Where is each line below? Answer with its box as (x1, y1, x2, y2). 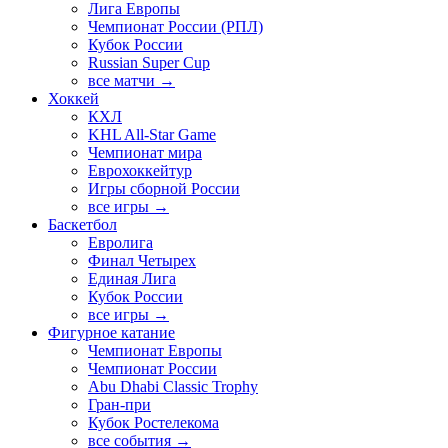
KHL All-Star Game (88, 126, 216, 144)
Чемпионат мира (88, 144, 202, 162)
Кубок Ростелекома (88, 414, 219, 432)
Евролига (88, 234, 153, 252)
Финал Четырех (88, 252, 196, 270)
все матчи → (88, 72, 175, 90)
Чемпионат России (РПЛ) (88, 18, 263, 36)
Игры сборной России (88, 180, 240, 198)
